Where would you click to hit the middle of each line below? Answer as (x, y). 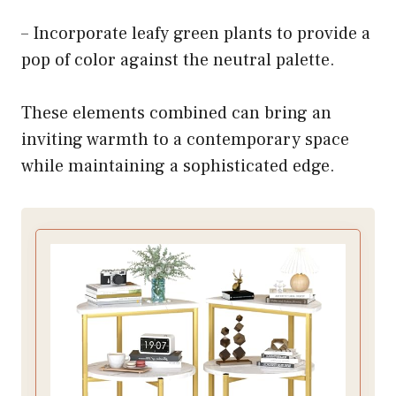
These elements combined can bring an (176, 113)
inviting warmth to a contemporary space (185, 139)
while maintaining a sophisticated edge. (178, 166)
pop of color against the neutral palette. (178, 60)
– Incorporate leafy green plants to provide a (196, 33)
